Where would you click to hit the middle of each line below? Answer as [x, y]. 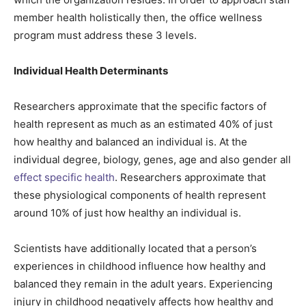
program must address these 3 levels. [105, 36]
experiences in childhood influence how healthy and [140, 266]
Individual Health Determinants [91, 71]
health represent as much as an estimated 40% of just [143, 124]
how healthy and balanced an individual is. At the [130, 142]
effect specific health [64, 178]
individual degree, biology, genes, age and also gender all [152, 160]
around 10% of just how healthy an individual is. [127, 213]
